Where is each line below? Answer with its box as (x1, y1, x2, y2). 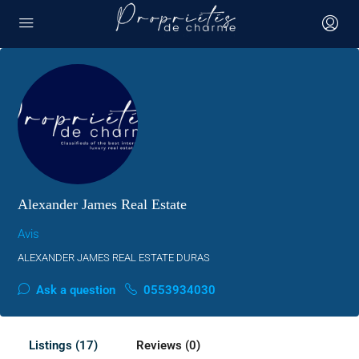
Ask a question (33, 283, 115, 297)
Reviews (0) (136, 338, 200, 353)
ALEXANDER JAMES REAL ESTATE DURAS (18, 252, 210, 264)
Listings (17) (29, 338, 98, 353)
